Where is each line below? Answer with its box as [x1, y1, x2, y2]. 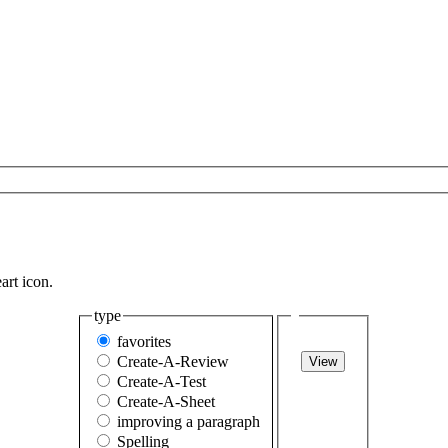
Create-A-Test [117, 373, 206, 391]
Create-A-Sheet [117, 393, 215, 411]
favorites [117, 333, 171, 351]
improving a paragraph [117, 413, 260, 431]
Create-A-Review [117, 353, 229, 371]
